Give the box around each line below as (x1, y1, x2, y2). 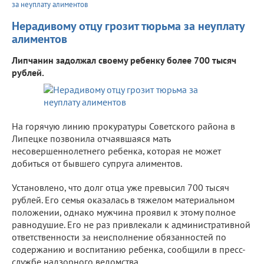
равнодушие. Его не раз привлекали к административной (12, 218, 250, 230)
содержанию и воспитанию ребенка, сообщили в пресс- (12, 243, 246, 255)
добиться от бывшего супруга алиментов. (12, 157, 182, 169)
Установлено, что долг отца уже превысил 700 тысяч (12, 181, 229, 193)
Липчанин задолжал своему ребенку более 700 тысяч (12, 54, 236, 66)
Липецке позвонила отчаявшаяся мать (12, 132, 170, 144)
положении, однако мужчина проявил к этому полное (12, 206, 236, 218)
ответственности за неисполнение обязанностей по (12, 230, 226, 243)
